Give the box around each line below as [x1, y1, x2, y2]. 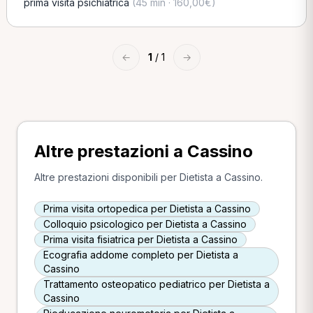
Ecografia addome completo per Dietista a [43, 249, 238, 261]
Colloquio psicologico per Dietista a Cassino [43, 218, 247, 230]
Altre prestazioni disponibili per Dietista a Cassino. [34, 171, 263, 183]
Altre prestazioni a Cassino [34, 141, 253, 161]
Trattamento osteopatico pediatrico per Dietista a [43, 278, 270, 290]
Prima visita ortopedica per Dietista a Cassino [43, 203, 251, 214]
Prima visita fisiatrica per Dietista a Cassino [43, 233, 238, 245]
